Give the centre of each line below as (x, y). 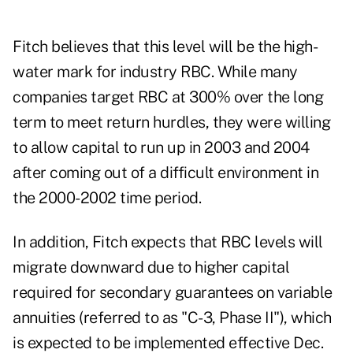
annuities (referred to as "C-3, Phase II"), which (172, 318)
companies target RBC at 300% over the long (168, 97)
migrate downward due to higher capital (151, 268)
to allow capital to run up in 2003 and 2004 (161, 148)
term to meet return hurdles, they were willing (171, 123)
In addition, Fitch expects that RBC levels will (168, 242)
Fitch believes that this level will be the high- (165, 47)
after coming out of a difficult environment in (165, 173)
